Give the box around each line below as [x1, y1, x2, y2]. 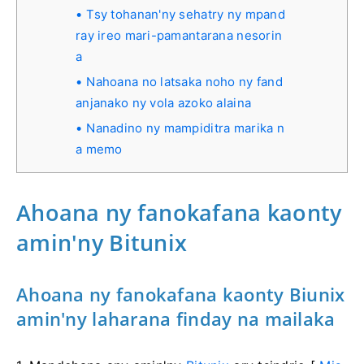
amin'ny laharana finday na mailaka [16, 305, 336, 331]
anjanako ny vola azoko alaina [76, 94, 252, 110]
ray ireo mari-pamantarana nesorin [76, 27, 283, 43]
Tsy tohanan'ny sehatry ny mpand [86, 6, 285, 22]
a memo [76, 141, 123, 157]
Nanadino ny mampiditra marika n [86, 119, 284, 136]
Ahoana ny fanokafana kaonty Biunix [16, 281, 345, 306]
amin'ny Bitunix [16, 227, 188, 258]
